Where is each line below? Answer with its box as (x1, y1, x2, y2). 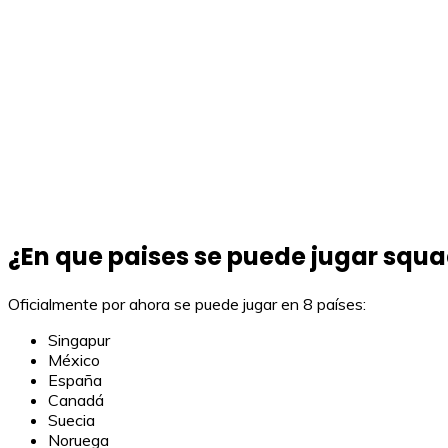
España (48, 370, 102, 391)
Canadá (48, 390, 104, 411)
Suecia (48, 410, 95, 431)
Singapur (48, 330, 110, 351)
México (48, 350, 100, 371)
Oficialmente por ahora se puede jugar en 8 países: (8, 294, 366, 315)
